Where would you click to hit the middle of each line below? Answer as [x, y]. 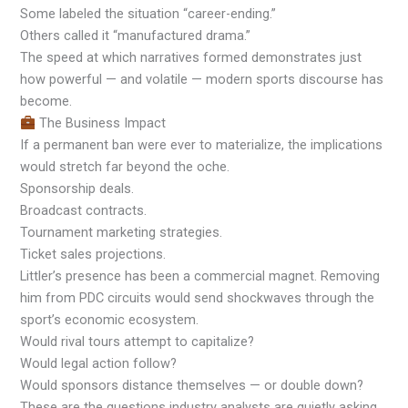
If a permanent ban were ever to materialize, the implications [202, 145]
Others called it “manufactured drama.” [136, 36]
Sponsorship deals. [77, 189]
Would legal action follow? [99, 364]
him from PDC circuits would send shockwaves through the [198, 298]
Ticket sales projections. [93, 255]
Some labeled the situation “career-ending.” [148, 14]
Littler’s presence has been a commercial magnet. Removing [200, 276]
